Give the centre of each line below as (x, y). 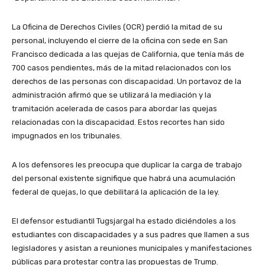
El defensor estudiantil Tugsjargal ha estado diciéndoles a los (124, 221)
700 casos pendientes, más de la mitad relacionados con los (122, 67)
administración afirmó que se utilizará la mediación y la (112, 95)
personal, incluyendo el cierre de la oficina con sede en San (120, 40)
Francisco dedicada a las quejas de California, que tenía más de (128, 54)
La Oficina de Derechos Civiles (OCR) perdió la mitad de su (117, 27)
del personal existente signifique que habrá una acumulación (124, 178)
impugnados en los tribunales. (67, 135)
